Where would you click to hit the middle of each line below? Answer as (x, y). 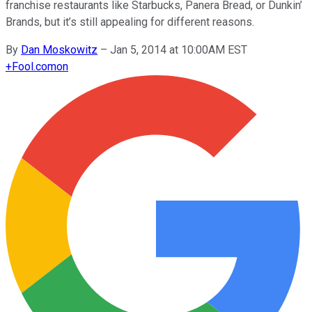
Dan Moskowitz (59, 49)
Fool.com (34, 66)
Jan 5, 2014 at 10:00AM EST (179, 49)
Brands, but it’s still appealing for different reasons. (130, 22)
